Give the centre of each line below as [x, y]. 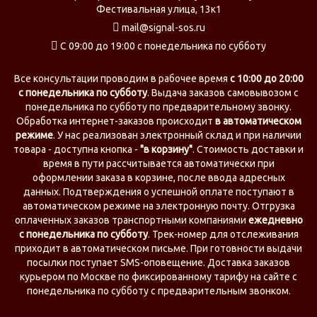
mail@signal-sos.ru [162, 28]
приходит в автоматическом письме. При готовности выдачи [158, 248]
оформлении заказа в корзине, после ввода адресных [158, 178]
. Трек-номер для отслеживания [223, 234]
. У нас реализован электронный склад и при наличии [177, 135]
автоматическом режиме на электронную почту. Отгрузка [158, 206]
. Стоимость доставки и [248, 149]
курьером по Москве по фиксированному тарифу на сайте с [158, 277]
